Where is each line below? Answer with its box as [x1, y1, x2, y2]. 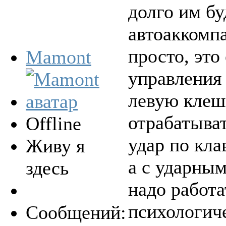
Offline [26, 112, 81, 134]
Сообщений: [26, 201, 126, 223]
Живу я [26, 135, 85, 156]
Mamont [26, 46, 91, 68]
